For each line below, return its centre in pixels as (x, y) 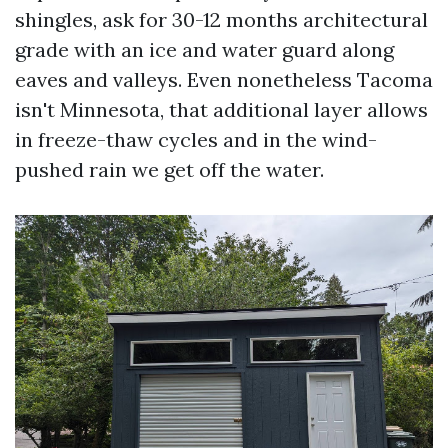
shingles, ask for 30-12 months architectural (221, 19)
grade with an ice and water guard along (204, 49)
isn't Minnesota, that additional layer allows (221, 109)
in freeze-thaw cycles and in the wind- (196, 139)
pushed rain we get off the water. (169, 169)
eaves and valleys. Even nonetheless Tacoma (224, 79)
